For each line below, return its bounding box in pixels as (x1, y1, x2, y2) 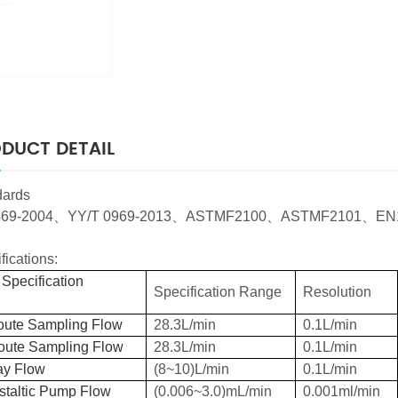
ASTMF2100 (186, 208, 267, 224)
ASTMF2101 (281, 208, 362, 224)
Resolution (303, 283, 371, 299)
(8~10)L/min (154, 361, 229, 377)
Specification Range (154, 283, 282, 299)
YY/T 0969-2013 (68, 208, 171, 224)
